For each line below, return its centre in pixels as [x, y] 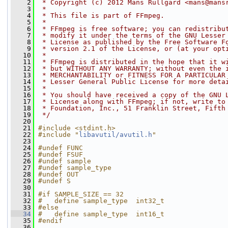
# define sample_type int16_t [101, 214]
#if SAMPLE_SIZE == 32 [81, 194]
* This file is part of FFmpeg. [101, 16]
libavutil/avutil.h [116, 135]
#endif [50, 221]
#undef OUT [59, 174]
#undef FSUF [61, 154]
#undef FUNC [61, 148]
